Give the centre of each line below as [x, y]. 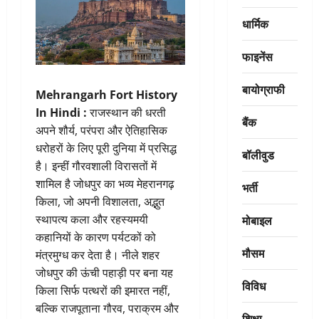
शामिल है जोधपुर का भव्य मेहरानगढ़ [105, 184]
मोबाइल [257, 220]
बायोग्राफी [263, 89]
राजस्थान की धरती [126, 113]
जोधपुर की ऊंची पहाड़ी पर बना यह [104, 273]
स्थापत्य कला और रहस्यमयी [92, 220]
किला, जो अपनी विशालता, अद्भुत [100, 202]
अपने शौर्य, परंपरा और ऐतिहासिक [101, 131]
